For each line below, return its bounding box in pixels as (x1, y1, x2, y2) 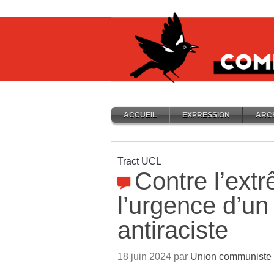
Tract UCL (117, 156, 161, 166)
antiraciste (117, 217, 228, 243)
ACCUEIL (124, 111, 157, 119)
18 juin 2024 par (117, 251, 190, 262)
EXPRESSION (182, 111, 230, 119)
